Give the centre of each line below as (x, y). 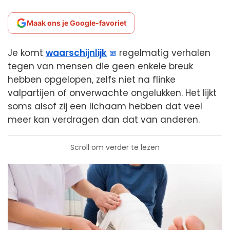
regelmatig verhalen (164, 53)
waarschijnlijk (76, 53)
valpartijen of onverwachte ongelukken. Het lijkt (112, 93)
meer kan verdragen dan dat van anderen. (104, 120)
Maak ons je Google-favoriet (76, 23)
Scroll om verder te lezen (115, 147)
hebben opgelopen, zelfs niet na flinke (92, 80)
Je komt (27, 53)
